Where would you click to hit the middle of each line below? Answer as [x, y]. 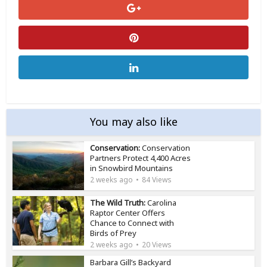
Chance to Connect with [132, 223]
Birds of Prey [114, 233]
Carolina [161, 203]
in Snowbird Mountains [132, 168]
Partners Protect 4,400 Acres [141, 158]
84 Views [157, 179]
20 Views [157, 245]
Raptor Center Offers [128, 213]
